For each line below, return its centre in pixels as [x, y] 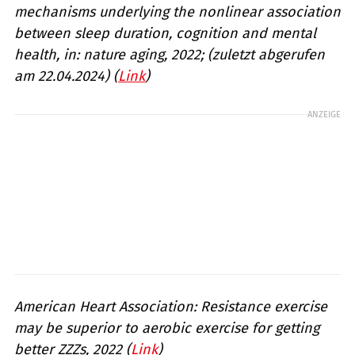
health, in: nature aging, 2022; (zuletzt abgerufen [170, 55]
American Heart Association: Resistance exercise [171, 307]
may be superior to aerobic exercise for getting [167, 328]
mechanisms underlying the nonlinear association [177, 12]
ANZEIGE [324, 115]
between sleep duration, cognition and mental [165, 34]
